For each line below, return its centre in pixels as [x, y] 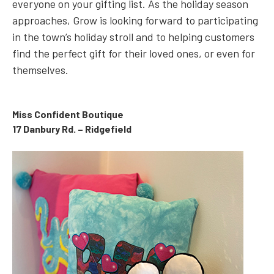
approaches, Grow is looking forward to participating [135, 20]
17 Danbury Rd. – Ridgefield [72, 129]
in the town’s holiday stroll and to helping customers [133, 37]
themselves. [40, 70]
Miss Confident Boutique [68, 114]
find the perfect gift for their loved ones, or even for [134, 54]
